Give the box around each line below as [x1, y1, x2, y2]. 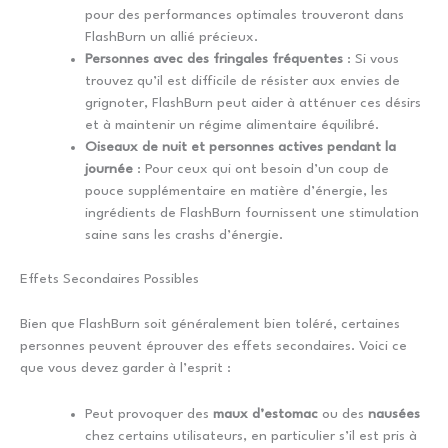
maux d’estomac [213, 406, 318, 421]
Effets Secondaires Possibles [20, 272, 199, 287]
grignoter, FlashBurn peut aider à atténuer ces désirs [85, 95, 421, 110]
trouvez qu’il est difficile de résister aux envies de [85, 73, 400, 88]
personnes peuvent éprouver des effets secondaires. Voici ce [20, 338, 407, 353]
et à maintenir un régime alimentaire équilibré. [85, 117, 379, 132]
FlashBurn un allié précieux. [85, 29, 258, 44]
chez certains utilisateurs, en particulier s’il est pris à [85, 428, 417, 443]
